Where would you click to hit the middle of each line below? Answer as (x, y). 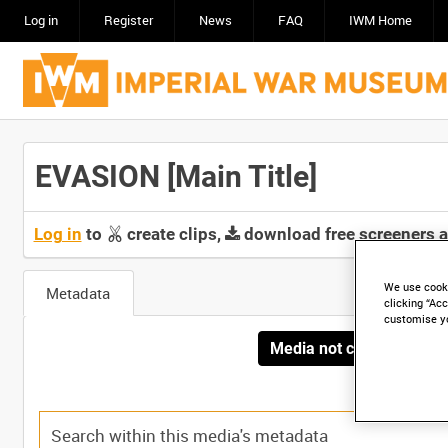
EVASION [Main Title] (175, 177)
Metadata (78, 293)
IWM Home (380, 20)
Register (128, 20)
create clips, (173, 234)
